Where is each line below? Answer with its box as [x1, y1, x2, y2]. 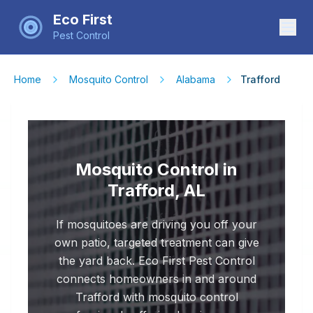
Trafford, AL [108, 180, 205, 201]
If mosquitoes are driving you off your [56, 217, 257, 231]
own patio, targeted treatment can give [54, 235, 259, 249]
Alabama [176, 73, 215, 85]
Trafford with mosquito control [75, 290, 238, 304]
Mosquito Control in [75, 159, 238, 180]
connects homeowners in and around [57, 272, 256, 286]
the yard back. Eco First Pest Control [58, 254, 255, 268]
